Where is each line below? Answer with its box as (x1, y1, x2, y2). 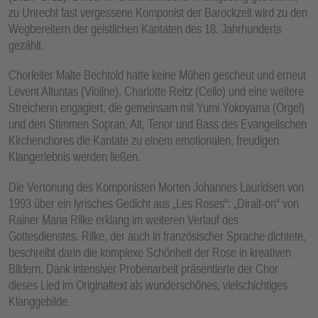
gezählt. (9, 37, 44, 53)
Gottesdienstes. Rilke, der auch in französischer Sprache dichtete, (9, 228, 306, 243)
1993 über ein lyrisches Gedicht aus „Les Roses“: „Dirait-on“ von (9, 195, 299, 211)
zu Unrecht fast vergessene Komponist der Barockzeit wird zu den (9, 4, 307, 20)
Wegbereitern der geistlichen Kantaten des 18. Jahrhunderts (9, 21, 281, 36)
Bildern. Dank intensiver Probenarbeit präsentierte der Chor (9, 261, 278, 276)
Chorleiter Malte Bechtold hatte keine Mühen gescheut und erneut (9, 67, 306, 83)
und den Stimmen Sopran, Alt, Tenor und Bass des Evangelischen (9, 116, 307, 132)
